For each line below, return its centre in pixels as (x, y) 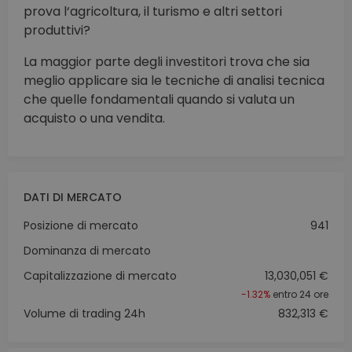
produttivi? (57, 30)
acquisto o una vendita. (94, 118)
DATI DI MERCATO (73, 197)
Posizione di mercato (81, 225)
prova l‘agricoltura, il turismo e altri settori (153, 11)
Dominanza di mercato (87, 250)
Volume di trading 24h (84, 313)
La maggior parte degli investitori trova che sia (167, 61)
